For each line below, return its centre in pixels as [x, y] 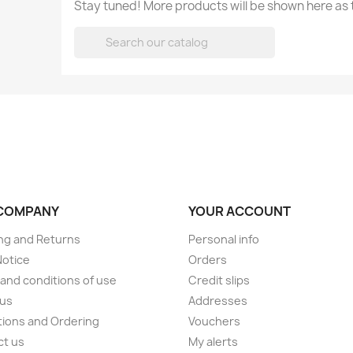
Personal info [224, 239]
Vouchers [214, 321]
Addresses [218, 301]
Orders [208, 260]
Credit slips [219, 280]
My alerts [213, 342]
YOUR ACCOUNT [240, 211]
